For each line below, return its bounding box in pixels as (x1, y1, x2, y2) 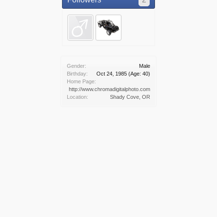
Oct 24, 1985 (96, 71, 127, 77)
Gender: (67, 63, 86, 69)
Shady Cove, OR (110, 94, 150, 100)
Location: (67, 94, 88, 100)
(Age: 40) (128, 71, 150, 77)
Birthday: (67, 71, 88, 77)
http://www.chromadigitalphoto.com (69, 86, 150, 92)
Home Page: (67, 78, 96, 84)
